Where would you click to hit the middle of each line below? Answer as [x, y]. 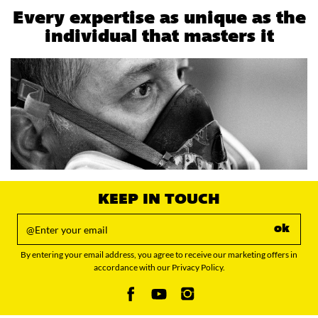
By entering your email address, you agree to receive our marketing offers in [159, 254]
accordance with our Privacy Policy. [159, 267]
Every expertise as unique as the [159, 20]
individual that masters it [159, 38]
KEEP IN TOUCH [159, 200]
